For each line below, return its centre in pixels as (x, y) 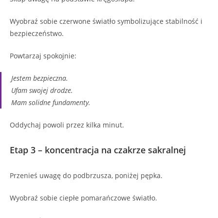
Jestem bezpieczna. (40, 78)
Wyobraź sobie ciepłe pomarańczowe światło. (83, 198)
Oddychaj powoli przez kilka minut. (67, 125)
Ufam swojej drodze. (42, 91)
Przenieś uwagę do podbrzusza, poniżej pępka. (86, 176)
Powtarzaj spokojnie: (43, 56)
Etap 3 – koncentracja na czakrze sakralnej (98, 150)
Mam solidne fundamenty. (51, 103)
